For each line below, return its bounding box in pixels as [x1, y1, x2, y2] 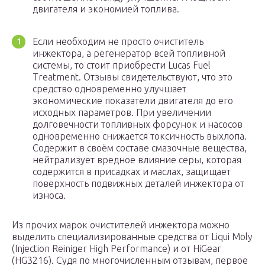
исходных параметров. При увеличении [33, 107, 211, 118]
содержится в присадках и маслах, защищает [33, 166, 231, 177]
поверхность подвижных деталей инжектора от [33, 178, 244, 189]
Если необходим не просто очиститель [33, 36, 203, 47]
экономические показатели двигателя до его [33, 95, 233, 106]
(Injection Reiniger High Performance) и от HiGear [12, 243, 221, 254]
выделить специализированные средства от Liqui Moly [12, 231, 253, 243]
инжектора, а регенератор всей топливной [33, 48, 225, 59]
